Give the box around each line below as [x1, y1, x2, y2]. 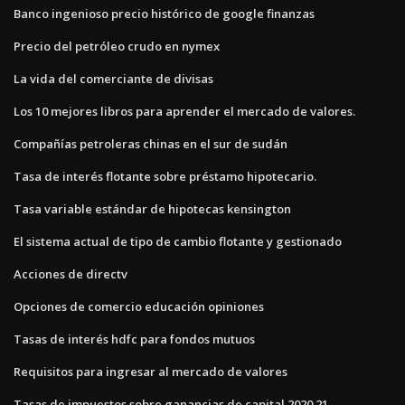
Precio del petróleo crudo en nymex [14, 37, 220, 54]
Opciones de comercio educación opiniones [14, 297, 264, 315]
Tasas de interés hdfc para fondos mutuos [14, 330, 255, 347]
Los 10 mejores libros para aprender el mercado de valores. [14, 102, 355, 119]
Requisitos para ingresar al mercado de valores [14, 363, 287, 380]
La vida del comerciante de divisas [14, 70, 213, 87]
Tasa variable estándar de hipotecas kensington [14, 200, 291, 217]
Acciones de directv [14, 265, 127, 282]
